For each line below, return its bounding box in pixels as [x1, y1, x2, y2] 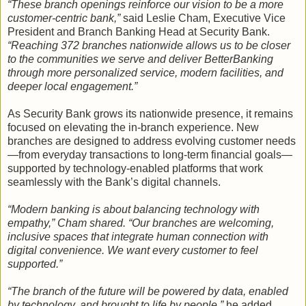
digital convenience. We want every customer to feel [8, 244, 258, 256]
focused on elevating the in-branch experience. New [8, 121, 259, 133]
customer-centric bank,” [8, 12, 120, 24]
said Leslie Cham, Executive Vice [120, 12, 286, 24]
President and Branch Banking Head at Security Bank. [8, 25, 270, 38]
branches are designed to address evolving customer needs [8, 135, 296, 147]
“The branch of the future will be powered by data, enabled [8, 285, 288, 297]
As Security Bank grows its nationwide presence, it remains [8, 107, 293, 120]
